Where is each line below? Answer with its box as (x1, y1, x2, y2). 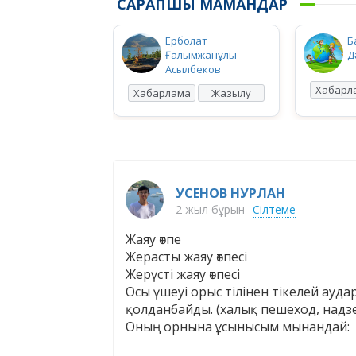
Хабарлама (133, 86, 191, 100)
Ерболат (165, 33, 207, 48)
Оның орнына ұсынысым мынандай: (126, 318, 350, 335)
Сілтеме (253, 202, 296, 217)
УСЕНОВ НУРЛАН (176, 184, 285, 202)
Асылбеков (165, 62, 221, 76)
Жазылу (211, 86, 251, 100)
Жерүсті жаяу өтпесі (126, 265, 240, 283)
